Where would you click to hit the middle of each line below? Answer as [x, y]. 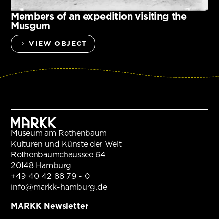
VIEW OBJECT [58, 43]
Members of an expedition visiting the [99, 16]
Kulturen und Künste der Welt [66, 144]
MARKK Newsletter [50, 206]
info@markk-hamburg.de [59, 187]
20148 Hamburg [41, 165]
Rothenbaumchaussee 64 [58, 154]
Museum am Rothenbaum [59, 133]
